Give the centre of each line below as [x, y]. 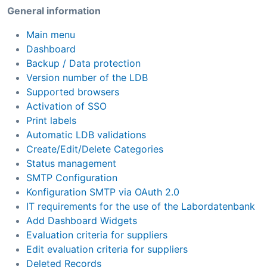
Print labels [51, 120]
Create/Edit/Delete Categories [95, 149]
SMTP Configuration [72, 177]
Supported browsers [73, 91]
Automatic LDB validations [86, 134]
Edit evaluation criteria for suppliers [107, 249]
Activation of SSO [66, 106]
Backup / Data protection [83, 63]
